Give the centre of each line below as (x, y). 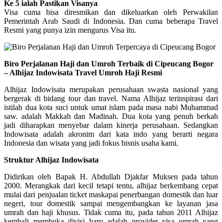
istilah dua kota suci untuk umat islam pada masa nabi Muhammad (111, 107)
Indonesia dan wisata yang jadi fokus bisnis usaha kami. (91, 143)
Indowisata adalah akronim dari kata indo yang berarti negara (111, 134)
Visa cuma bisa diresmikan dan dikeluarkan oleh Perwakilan (111, 12)
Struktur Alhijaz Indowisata (51, 160)
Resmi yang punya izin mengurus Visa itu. (70, 30)
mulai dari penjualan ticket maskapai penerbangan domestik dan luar (111, 194)
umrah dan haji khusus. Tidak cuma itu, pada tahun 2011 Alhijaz (111, 212)
